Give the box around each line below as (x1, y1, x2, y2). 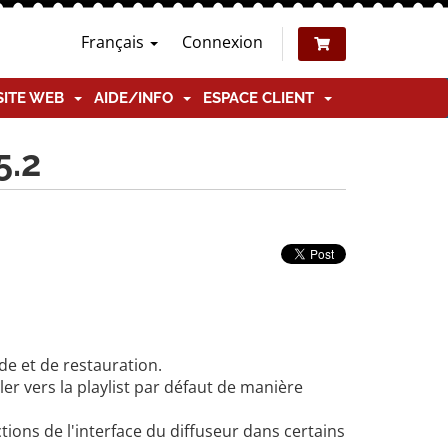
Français (81, 31, 148, 53)
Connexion (182, 31, 263, 53)
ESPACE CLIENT (203, 89, 322, 107)
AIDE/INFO (94, 89, 181, 107)
